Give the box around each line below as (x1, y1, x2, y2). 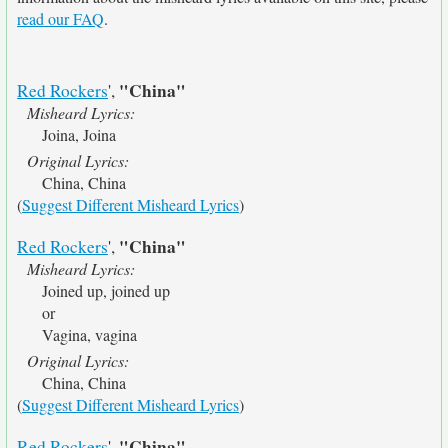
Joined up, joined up (42, 280, 170, 301)
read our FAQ (17, 8, 104, 29)
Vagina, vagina (42, 324, 137, 345)
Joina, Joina (42, 124, 116, 145)
